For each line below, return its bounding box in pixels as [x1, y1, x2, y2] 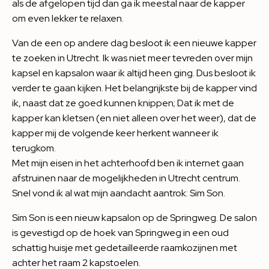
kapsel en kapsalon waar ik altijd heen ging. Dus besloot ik [12, 67, 256, 79]
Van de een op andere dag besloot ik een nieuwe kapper [12, 37, 256, 49]
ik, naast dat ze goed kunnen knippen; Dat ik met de [12, 97, 234, 109]
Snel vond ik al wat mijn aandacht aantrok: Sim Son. [12, 187, 225, 199]
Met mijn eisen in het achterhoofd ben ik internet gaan [12, 157, 244, 169]
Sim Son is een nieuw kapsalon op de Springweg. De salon [12, 211, 257, 224]
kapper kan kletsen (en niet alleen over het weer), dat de [12, 112, 256, 124]
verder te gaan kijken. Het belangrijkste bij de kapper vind [12, 82, 257, 94]
